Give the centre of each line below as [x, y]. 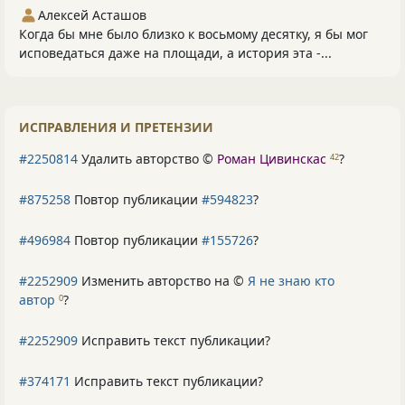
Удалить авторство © [147, 159]
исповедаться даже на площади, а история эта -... [175, 53]
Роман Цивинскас [272, 159]
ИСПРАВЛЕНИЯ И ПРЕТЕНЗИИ [116, 127]
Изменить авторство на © [163, 281]
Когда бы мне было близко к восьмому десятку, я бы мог [193, 34]
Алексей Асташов [92, 15]
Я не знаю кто [291, 281]
